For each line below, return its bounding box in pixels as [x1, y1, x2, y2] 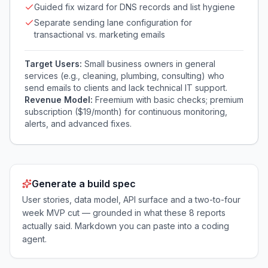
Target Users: [25, 59, 84, 69]
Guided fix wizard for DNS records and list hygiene [34, 2, 235, 12]
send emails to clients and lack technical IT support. [25, 83, 227, 93]
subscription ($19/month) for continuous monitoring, [25, 106, 227, 117]
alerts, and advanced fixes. [25, 118, 132, 129]
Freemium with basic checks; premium [95, 95, 243, 105]
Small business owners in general [84, 59, 215, 69]
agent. [22, 234, 47, 244]
